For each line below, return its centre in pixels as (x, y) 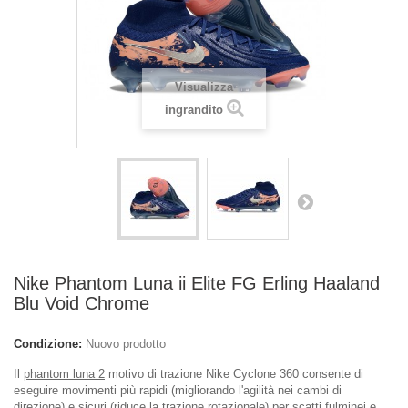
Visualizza (204, 87)
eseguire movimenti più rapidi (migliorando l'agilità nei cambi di (178, 390)
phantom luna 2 (64, 374)
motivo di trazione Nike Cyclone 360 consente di (234, 374)
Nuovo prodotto (126, 344)
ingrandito (194, 110)
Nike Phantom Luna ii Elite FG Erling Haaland (197, 283)
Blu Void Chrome (82, 303)
